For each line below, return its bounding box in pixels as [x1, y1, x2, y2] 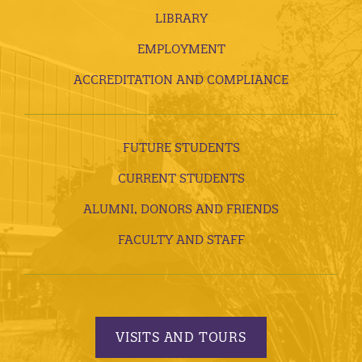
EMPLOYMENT [137, 41, 225, 57]
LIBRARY [154, 11, 208, 27]
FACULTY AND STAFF [117, 232, 245, 248]
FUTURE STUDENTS [122, 140, 240, 156]
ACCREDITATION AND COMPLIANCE [74, 72, 288, 88]
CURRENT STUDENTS [117, 170, 245, 187]
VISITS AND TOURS [116, 328, 246, 345]
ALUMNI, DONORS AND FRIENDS [83, 201, 279, 217]
